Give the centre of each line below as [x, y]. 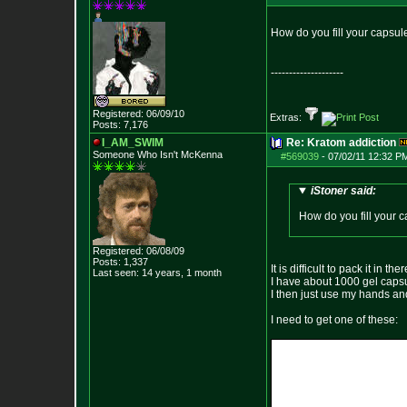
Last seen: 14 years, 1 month [157, 273]
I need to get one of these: [334, 320]
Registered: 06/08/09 [139, 251]
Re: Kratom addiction [341, 143]
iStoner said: [343, 191]
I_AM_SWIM [133, 143]
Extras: [287, 117]
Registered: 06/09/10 [139, 114]
